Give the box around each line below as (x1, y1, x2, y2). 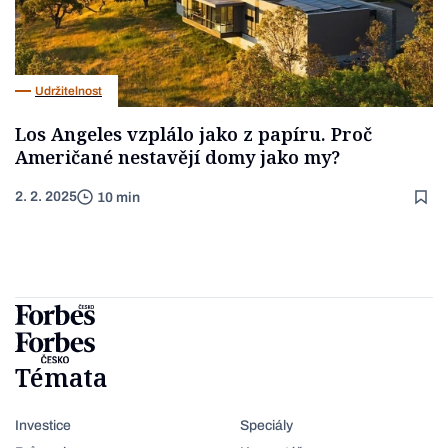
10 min (97, 189, 140, 205)
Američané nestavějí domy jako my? (15, 145, 340, 170)
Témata (15, 360, 108, 395)
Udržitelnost (35, 83, 102, 98)
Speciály (240, 418, 293, 434)
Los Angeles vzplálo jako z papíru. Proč (15, 122, 372, 147)
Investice (15, 418, 71, 434)
